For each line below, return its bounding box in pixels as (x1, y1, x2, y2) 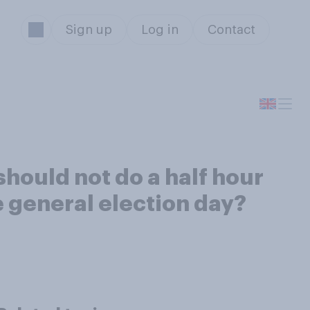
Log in (140, 24, 179, 36)
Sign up (65, 24, 112, 36)
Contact (207, 24, 255, 36)
